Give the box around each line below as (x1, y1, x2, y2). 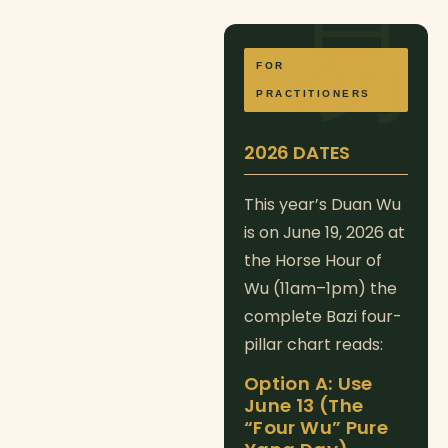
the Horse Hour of (244, 249, 382, 273)
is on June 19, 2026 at (244, 221, 405, 245)
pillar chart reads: (244, 333, 383, 357)
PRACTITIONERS (256, 88, 371, 100)
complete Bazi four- (244, 305, 402, 329)
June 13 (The (244, 393, 364, 419)
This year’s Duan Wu (244, 193, 401, 217)
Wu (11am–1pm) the (244, 277, 397, 301)
